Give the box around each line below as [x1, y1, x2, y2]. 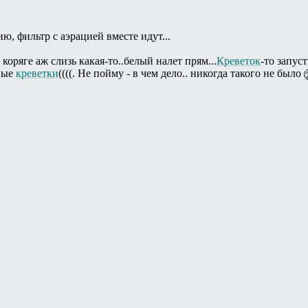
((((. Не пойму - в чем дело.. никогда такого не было [58, 67, 304, 79]
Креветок [217, 54, 261, 67]
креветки [16, 67, 58, 79]
